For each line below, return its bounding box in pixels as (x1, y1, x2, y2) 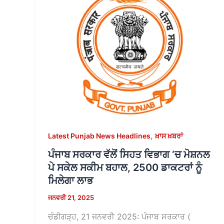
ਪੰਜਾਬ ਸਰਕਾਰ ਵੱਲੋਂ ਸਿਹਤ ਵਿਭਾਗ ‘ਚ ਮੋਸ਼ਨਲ (48, 148, 210, 161)
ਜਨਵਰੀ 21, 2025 (48, 193, 94, 202)
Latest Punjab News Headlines (48, 131, 150, 140)
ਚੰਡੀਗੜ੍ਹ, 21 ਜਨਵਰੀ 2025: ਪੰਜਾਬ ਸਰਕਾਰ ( (48, 211, 190, 221)
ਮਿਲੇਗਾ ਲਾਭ (48, 174, 93, 187)
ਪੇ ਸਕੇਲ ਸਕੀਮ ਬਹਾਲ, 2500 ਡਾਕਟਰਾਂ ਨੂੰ (48, 161, 202, 174)
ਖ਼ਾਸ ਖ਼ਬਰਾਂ (155, 131, 183, 140)
